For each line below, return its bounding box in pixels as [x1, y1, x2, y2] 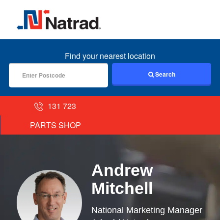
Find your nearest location [65, 50, 155, 61]
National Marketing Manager [91, 205, 202, 215]
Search [153, 69, 175, 79]
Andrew [91, 160, 153, 179]
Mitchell [91, 178, 153, 197]
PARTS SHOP [29, 119, 81, 131]
